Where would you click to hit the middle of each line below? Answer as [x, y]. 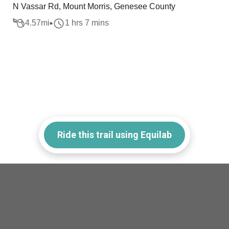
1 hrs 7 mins [87, 23]
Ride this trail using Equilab [114, 134]
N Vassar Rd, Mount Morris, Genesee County [94, 6]
